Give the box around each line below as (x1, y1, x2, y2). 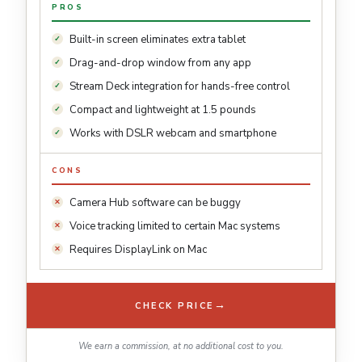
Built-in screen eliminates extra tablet (69, 32, 246, 48)
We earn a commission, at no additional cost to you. (78, 340, 284, 353)
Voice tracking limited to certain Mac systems (69, 219, 280, 234)
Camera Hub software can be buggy (69, 196, 241, 211)
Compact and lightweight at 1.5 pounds (69, 103, 256, 118)
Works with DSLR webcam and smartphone (69, 126, 276, 141)
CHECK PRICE (135, 299, 214, 312)
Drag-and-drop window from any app (69, 56, 251, 71)
